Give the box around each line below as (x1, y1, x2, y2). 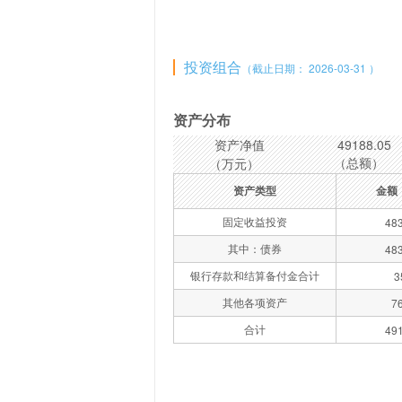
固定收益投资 (223, 214, 287, 229)
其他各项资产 (223, 294, 287, 310)
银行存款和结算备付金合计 (190, 267, 319, 283)
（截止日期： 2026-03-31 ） (241, 60, 380, 75)
